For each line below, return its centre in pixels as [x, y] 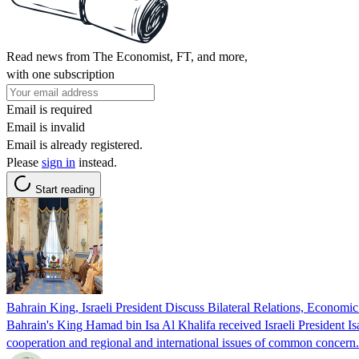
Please [24, 162]
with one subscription [61, 74]
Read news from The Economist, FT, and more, [127, 56]
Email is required [49, 109]
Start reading [65, 189]
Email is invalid [46, 127]
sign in [58, 162]
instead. [96, 162]
